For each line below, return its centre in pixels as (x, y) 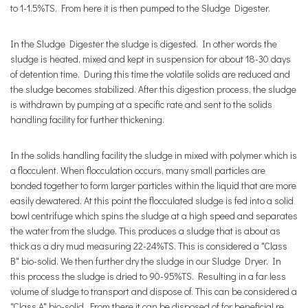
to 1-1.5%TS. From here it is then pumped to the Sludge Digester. (140, 8)
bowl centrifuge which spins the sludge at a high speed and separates (154, 216)
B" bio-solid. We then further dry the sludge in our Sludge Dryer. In (146, 261)
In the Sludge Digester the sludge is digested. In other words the (144, 44)
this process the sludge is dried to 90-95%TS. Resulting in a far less (148, 276)
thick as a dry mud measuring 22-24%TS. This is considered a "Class (149, 246)
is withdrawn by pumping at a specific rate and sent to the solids (141, 104)
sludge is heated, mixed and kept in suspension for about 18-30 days (151, 59)
